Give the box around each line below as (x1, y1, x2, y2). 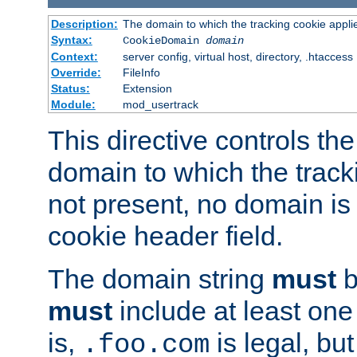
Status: (50, 81, 90, 95)
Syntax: (50, 33, 92, 46)
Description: (50, 17, 118, 30)
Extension (122, 81, 172, 95)
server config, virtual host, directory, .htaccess (122, 49, 353, 63)
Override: (50, 65, 101, 79)
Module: (50, 97, 96, 111)
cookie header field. (48, 220, 283, 251)
